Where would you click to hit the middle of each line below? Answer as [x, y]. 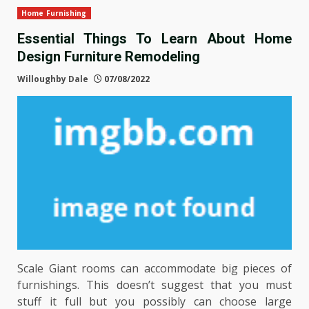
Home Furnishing [54, 13]
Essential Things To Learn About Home [154, 38]
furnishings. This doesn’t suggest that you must [154, 285]
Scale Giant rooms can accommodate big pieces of [154, 269]
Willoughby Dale [53, 79]
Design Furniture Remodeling [109, 56]
